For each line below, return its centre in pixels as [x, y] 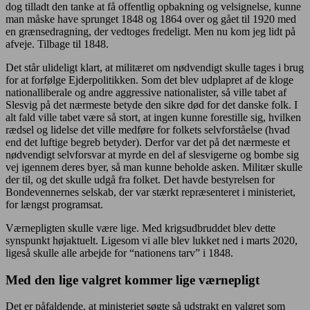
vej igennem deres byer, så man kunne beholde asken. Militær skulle [154, 167]
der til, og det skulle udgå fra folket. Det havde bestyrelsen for [140, 179]
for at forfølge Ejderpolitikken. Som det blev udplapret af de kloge [149, 80]
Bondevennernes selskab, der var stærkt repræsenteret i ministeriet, [151, 192]
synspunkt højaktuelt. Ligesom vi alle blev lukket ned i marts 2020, [152, 240]
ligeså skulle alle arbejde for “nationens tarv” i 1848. [119, 253]
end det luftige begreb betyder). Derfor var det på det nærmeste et [148, 142]
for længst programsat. [54, 204]
